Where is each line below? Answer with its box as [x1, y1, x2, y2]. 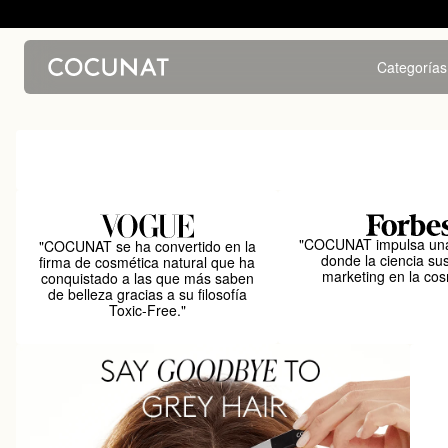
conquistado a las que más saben [40, 268, 254, 288]
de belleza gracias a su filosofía [47, 284, 247, 304]
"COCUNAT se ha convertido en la [38, 236, 256, 256]
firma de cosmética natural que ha [39, 252, 256, 272]
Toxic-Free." [108, 300, 186, 320]
